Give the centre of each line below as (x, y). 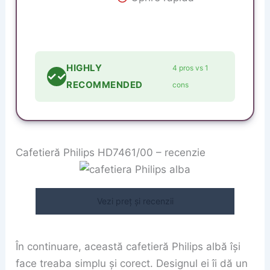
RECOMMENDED (105, 85)
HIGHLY (84, 68)
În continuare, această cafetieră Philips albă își (128, 246)
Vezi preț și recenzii (135, 201)
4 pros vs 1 (191, 68)
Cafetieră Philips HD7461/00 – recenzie (111, 153)
